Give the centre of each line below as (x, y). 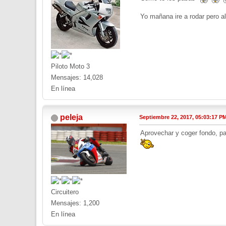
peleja (71, 118)
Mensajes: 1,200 (75, 203)
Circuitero (65, 192)
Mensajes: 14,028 (77, 78)
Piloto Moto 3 (70, 67)
